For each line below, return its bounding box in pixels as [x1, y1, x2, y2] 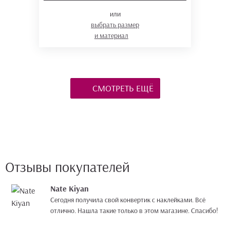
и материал [94, 31, 128, 40]
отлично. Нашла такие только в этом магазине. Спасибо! [50, 206, 218, 215]
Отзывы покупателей [5, 158, 130, 176]
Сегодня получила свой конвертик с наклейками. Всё [50, 195, 205, 204]
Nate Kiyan [50, 183, 89, 194]
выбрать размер [91, 20, 139, 29]
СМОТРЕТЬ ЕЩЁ [90, 82, 154, 94]
